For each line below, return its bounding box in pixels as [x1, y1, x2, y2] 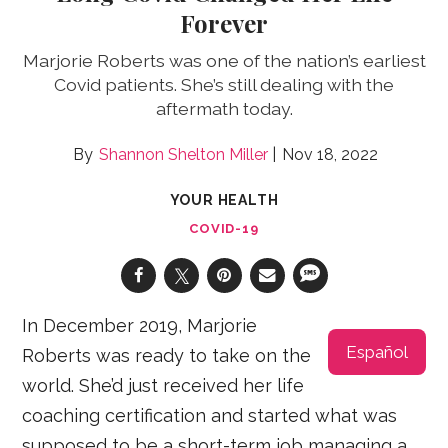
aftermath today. [155, 97, 293, 119]
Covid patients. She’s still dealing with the [54, 73, 394, 95]
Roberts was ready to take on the [22, 344, 312, 366]
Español [345, 341, 408, 362]
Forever [180, 6, 268, 39]
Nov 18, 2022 [281, 144, 378, 164]
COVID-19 [189, 220, 259, 236]
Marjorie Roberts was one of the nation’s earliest [22, 49, 426, 71]
